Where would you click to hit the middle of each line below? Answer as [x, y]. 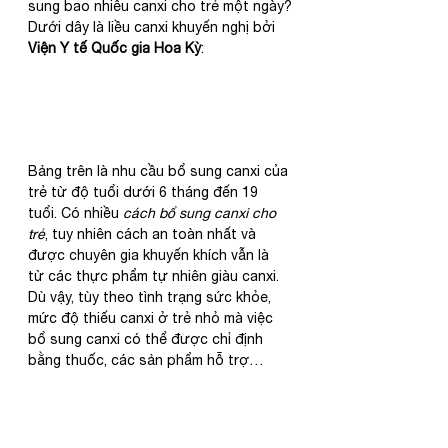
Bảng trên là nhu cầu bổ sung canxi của [160, 171]
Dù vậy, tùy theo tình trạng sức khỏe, [151, 297]
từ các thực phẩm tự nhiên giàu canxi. [155, 276]
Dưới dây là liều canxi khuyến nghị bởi [153, 27]
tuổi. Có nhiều [75, 213]
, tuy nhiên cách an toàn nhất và [152, 234]
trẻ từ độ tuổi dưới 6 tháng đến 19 [145, 192]
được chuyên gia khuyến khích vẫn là [150, 255]
